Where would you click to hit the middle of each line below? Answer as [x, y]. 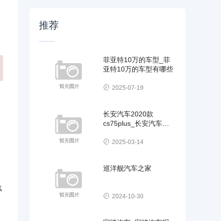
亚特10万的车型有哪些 [138, 69]
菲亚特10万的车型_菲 [137, 59]
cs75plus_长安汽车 [133, 123]
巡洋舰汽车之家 [128, 168]
